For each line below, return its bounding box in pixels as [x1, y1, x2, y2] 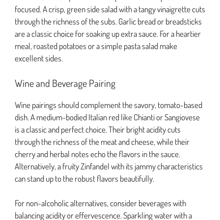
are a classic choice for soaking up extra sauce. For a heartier [15, 28, 201, 39]
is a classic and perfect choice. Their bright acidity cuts [15, 124, 181, 135]
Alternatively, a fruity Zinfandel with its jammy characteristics [15, 161, 203, 171]
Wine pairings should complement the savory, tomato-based [15, 99, 202, 110]
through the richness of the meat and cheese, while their [15, 136, 190, 147]
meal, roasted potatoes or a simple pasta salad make [15, 41, 177, 52]
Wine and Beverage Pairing [15, 76, 115, 89]
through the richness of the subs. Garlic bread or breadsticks [15, 16, 202, 27]
